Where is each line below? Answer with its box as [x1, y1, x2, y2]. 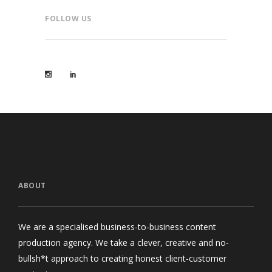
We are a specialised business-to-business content [18, 220, 216, 233]
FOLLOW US [45, 13, 92, 24]
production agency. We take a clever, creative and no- [18, 236, 229, 248]
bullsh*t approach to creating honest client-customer [18, 252, 226, 264]
